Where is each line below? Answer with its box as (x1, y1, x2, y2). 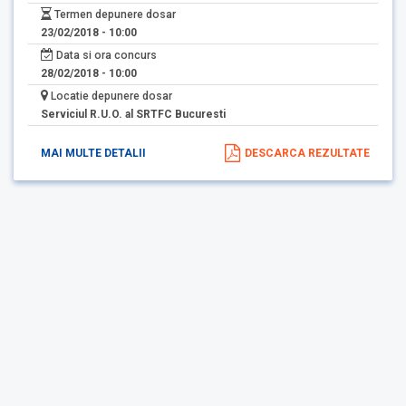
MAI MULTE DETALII (41, 147, 146, 160)
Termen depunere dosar (52, 8, 176, 22)
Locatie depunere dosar (48, 90, 172, 103)
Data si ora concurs (53, 49, 157, 63)
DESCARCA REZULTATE (245, 147, 370, 160)
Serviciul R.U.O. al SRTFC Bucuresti (41, 108, 226, 121)
